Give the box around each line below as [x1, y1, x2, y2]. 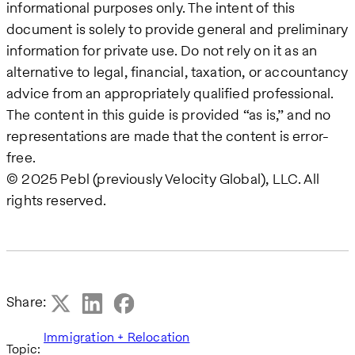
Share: [6, 292, 48, 312]
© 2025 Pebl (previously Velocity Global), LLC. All [6, 169, 319, 189]
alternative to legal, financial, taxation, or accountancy [6, 62, 349, 82]
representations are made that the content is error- [6, 126, 330, 147]
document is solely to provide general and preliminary [6, 19, 349, 40]
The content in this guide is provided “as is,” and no [6, 105, 331, 125]
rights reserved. [6, 190, 106, 211]
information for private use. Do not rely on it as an [6, 40, 318, 61]
